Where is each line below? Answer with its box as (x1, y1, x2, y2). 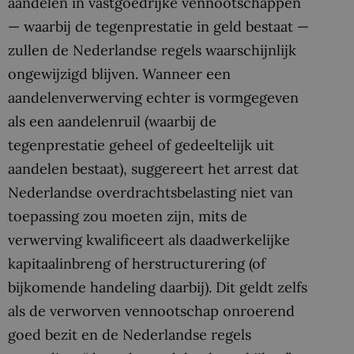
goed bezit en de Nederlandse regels (8, 326, 251, 345)
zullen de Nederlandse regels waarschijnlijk (8, 41, 296, 60)
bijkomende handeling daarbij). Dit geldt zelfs (8, 278, 307, 297)
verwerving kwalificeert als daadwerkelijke (8, 231, 290, 250)
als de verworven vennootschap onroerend (8, 302, 295, 321)
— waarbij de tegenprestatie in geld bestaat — (8, 17, 309, 36)
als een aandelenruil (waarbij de (8, 112, 217, 131)
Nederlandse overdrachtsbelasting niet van (8, 183, 293, 202)
